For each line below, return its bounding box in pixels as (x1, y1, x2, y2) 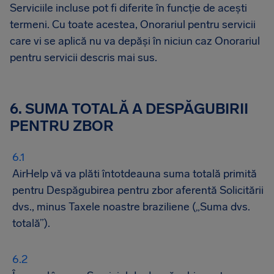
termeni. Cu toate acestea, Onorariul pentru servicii (10, 18, 256, 31)
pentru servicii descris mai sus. (10, 51, 157, 64)
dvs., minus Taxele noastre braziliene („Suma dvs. (12, 200, 250, 213)
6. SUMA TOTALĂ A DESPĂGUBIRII (10, 100, 248, 117)
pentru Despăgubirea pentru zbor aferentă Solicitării (12, 183, 264, 197)
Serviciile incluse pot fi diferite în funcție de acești (10, 1, 247, 15)
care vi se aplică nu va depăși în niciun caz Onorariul (10, 34, 260, 48)
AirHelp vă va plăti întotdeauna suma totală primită (12, 167, 257, 180)
